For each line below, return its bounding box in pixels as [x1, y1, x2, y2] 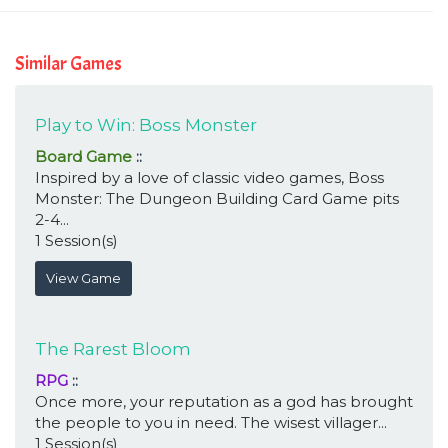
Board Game [35, 146, 132, 166]
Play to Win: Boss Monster [35, 115, 257, 135]
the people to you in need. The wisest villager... [35, 412, 387, 432]
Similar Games [15, 52, 122, 76]
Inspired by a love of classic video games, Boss [35, 167, 384, 187]
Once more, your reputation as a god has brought [35, 391, 413, 411]
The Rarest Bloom [35, 339, 191, 359]
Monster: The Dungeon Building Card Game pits [35, 188, 399, 208]
